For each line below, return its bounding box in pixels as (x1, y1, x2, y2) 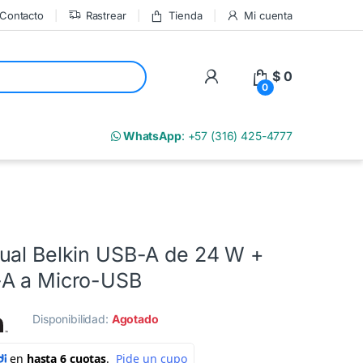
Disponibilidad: (32, 312, 112, 327)
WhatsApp (121, 129, 181, 143)
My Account (219, 68, 296, 84)
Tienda (169, 8, 203, 22)
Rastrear (85, 8, 126, 22)
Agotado (111, 312, 159, 327)
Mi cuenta (244, 8, 293, 22)
